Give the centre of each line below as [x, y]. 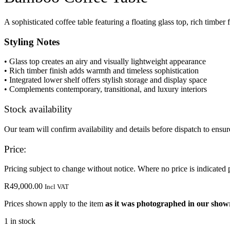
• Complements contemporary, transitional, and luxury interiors [106, 89]
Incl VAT [57, 187]
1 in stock [20, 221]
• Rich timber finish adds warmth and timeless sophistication [101, 71]
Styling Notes [32, 42]
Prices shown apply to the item [55, 204]
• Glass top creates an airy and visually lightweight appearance [105, 62]
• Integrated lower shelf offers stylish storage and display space [106, 80]
